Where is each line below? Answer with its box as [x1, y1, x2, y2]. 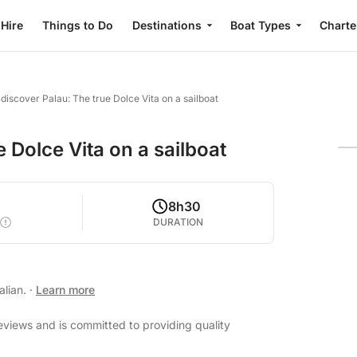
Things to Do [42, 18, 113, 32]
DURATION [153, 216, 204, 228]
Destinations [132, 18, 202, 32]
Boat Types [230, 18, 291, 32]
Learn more [36, 283, 95, 296]
